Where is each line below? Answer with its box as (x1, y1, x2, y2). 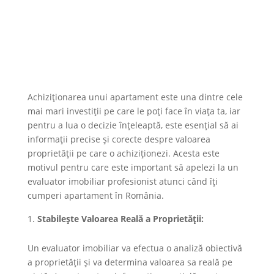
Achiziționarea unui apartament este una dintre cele (27, 91, 243, 103)
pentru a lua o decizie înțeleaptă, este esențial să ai (27, 119, 239, 131)
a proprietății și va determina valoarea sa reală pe (27, 256, 232, 268)
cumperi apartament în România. (27, 189, 164, 201)
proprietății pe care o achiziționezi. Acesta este (27, 147, 220, 159)
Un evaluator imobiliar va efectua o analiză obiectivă (27, 242, 242, 254)
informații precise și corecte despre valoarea (27, 133, 210, 145)
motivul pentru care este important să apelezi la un (27, 161, 239, 173)
